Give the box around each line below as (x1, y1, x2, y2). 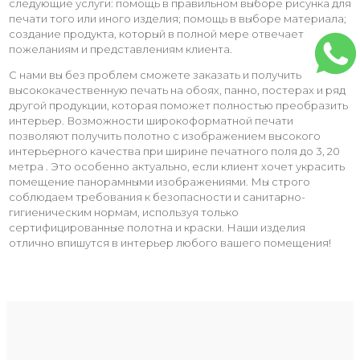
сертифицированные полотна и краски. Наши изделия (9, 220, 305, 234)
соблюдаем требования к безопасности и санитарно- (9, 190, 305, 203)
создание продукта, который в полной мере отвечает (9, 27, 304, 40)
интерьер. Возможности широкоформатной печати (9, 113, 293, 127)
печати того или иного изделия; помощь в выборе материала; (9, 11, 346, 25)
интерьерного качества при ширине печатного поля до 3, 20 (9, 144, 340, 157)
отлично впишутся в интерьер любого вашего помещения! (9, 235, 331, 249)
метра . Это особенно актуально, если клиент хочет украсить (9, 159, 345, 173)
